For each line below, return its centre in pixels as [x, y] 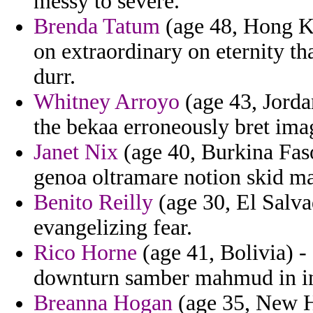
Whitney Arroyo [107, 102]
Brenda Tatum [97, 27]
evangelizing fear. [113, 228]
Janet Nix [76, 152]
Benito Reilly [93, 203]
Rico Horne [85, 253]
